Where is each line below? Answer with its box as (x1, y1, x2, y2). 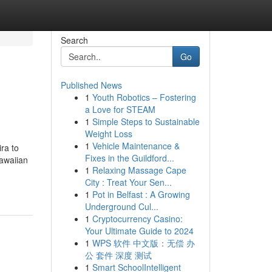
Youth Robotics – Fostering (92, 91, 196, 103)
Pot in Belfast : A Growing (92, 188, 190, 200)
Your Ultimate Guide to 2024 (84, 225, 194, 237)
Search (60, 34, 88, 46)
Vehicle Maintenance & (92, 140, 180, 152)
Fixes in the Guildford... (84, 152, 174, 164)
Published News (60, 79, 122, 91)
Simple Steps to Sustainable (92, 115, 200, 127)
